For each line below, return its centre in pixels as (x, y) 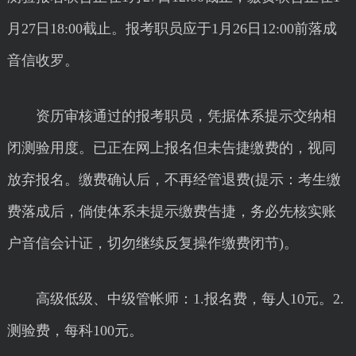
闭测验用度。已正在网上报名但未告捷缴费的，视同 (171, 148)
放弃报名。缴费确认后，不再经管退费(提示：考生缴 (174, 180)
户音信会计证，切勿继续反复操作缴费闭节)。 (152, 243)
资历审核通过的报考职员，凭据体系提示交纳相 (171, 116)
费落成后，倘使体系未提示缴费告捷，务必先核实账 (171, 211)
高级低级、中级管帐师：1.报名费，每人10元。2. (175, 299)
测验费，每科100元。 (75, 331)
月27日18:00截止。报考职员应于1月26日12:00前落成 (172, 29)
